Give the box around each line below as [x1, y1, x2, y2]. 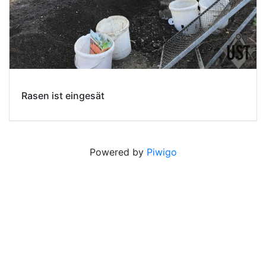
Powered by [89, 146, 147, 159]
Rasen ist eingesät [21, 90, 104, 102]
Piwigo [146, 146, 177, 159]
